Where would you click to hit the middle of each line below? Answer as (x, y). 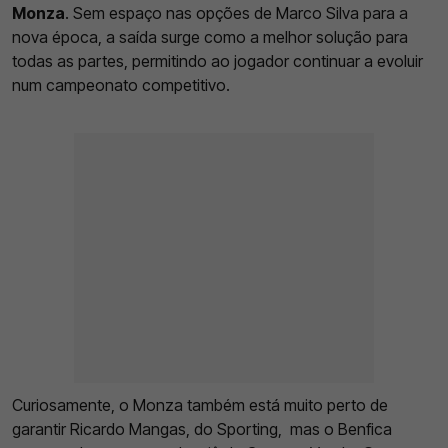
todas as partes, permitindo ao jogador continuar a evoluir (217, 60)
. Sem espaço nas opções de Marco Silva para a (236, 12)
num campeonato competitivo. (121, 84)
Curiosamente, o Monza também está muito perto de (200, 404)
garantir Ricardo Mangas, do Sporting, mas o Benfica (202, 428)
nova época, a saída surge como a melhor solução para (210, 36)
